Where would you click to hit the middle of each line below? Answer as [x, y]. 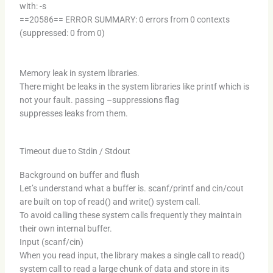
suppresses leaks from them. [73, 114]
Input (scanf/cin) [51, 242]
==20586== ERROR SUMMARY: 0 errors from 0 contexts [124, 19]
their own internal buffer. [66, 228]
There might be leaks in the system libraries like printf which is [134, 87]
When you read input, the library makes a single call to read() [132, 255]
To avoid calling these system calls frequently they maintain [130, 215]
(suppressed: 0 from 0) [62, 33]
